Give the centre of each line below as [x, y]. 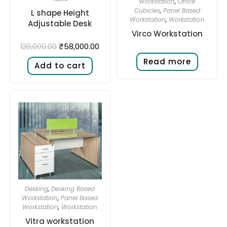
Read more [167, 61]
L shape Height [60, 13]
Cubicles [147, 10]
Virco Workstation [167, 33]
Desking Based [73, 189]
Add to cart [60, 66]
